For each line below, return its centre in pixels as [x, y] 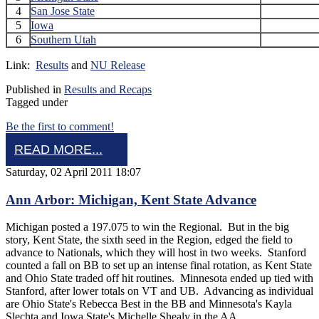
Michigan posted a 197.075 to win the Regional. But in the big [147, 227]
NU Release [118, 65]
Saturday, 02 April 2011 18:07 [73, 172]
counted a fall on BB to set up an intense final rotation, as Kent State [159, 266]
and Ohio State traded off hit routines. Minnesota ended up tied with [159, 278]
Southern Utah [63, 40]
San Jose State [63, 11]
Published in [33, 89]
